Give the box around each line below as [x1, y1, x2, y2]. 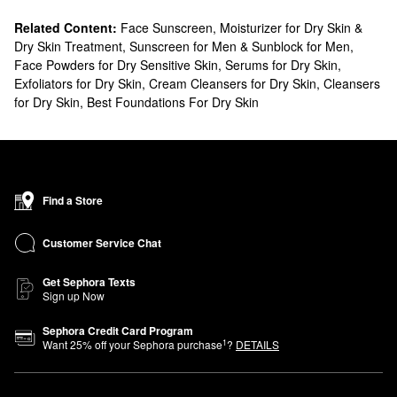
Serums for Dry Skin [225, 56, 338, 74]
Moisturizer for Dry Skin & [220, 19, 362, 36]
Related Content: [14, 19, 117, 36]
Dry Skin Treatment [14, 37, 122, 55]
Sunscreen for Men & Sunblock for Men [129, 37, 350, 55]
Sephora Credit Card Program [43, 323, 193, 339]
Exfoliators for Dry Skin [14, 74, 142, 92]
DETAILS [236, 337, 279, 352]
